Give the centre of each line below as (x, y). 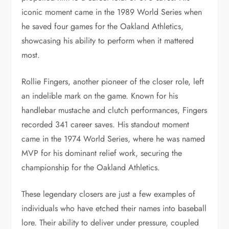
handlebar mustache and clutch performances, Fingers (114, 110)
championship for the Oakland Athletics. (91, 167)
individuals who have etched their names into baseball (114, 208)
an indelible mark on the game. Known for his (100, 96)
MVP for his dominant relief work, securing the (102, 153)
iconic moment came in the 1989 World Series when (112, 12)
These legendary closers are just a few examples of (109, 194)
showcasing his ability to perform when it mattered (108, 40)
